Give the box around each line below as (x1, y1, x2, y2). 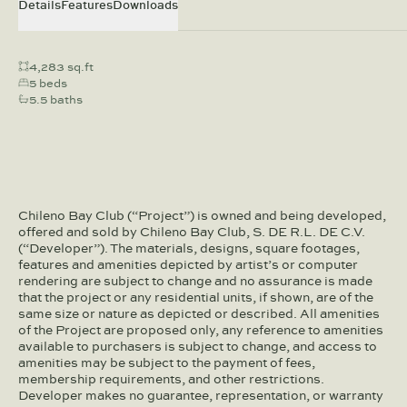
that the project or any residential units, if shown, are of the (18, 288, 373, 306)
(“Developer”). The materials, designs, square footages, (18, 239, 360, 257)
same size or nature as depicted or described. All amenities (18, 304, 380, 323)
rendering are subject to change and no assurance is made (18, 272, 372, 290)
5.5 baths (29, 91, 83, 107)
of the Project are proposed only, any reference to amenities (18, 321, 383, 339)
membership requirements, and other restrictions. (18, 370, 324, 388)
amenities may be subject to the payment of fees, (18, 353, 315, 372)
